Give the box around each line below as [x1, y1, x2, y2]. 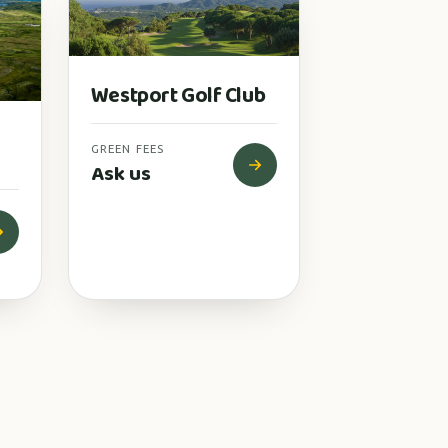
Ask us [90, 157, 151, 191]
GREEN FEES [90, 141, 165, 155]
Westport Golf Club [90, 78, 266, 113]
